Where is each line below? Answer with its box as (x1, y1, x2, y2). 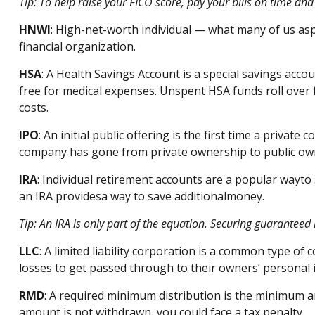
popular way (231, 172, 300, 187)
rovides (62, 188, 101, 204)
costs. (18, 100, 49, 115)
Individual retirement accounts (41, 172, 202, 187)
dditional (180, 188, 226, 204)
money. (226, 188, 264, 204)
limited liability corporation (53, 243, 195, 259)
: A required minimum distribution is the (44, 288, 255, 303)
